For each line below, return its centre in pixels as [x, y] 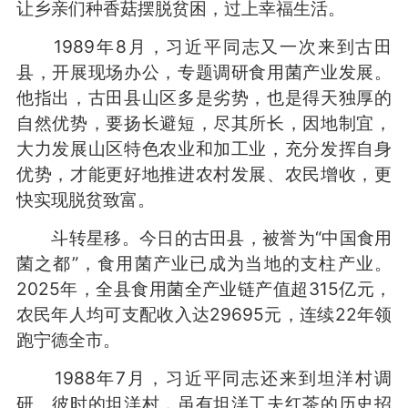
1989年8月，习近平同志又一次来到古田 [204, 46]
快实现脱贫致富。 [85, 199]
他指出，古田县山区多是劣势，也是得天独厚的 [204, 97]
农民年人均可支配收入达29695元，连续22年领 [204, 314]
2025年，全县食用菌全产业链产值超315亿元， [204, 288]
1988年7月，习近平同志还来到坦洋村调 [204, 377]
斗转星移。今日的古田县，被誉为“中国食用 [204, 237]
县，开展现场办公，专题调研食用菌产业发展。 [204, 71]
